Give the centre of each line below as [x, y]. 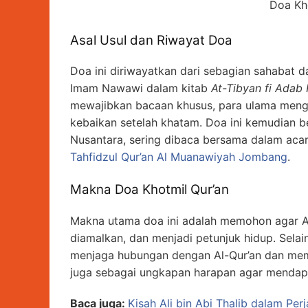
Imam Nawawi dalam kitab [141, 88]
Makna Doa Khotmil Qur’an [150, 190]
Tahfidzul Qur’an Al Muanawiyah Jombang [179, 157]
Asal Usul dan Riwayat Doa [151, 40]
